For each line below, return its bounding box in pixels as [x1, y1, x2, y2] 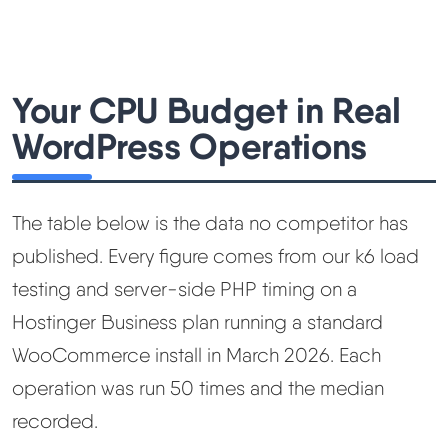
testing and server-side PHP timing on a [12, 277, 357, 302]
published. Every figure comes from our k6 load [12, 244, 419, 269]
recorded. [12, 409, 98, 434]
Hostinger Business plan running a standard [12, 310, 383, 335]
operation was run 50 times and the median [12, 376, 384, 401]
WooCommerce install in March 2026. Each [12, 343, 381, 368]
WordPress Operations [12, 124, 367, 169]
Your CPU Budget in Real [12, 88, 401, 133]
